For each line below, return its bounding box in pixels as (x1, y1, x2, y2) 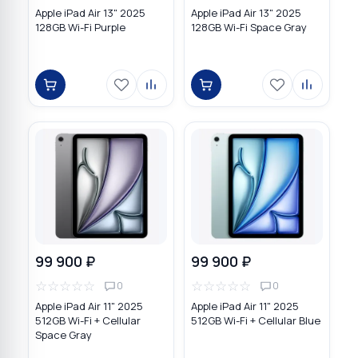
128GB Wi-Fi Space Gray (191, 19, 307, 34)
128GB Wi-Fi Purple (35, 19, 125, 34)
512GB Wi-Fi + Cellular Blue (191, 313, 320, 328)
